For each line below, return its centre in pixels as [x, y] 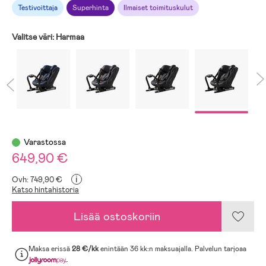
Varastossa [45, 142]
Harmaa [70, 37]
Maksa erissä [50, 249]
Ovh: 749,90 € [37, 180]
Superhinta [91, 8]
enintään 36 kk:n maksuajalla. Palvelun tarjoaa [173, 249]
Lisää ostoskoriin [117, 217]
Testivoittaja [38, 8]
